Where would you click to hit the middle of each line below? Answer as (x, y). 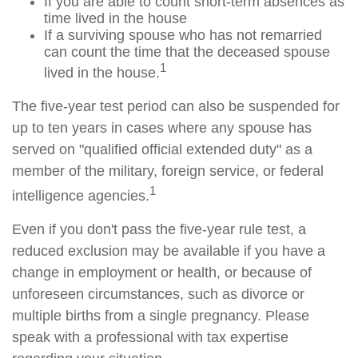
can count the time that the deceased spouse (187, 52)
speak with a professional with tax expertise (150, 337)
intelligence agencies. (81, 196)
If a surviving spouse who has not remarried (183, 35)
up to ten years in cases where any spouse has (162, 128)
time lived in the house (115, 18)
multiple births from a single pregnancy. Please (161, 316)
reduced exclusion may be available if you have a (169, 251)
